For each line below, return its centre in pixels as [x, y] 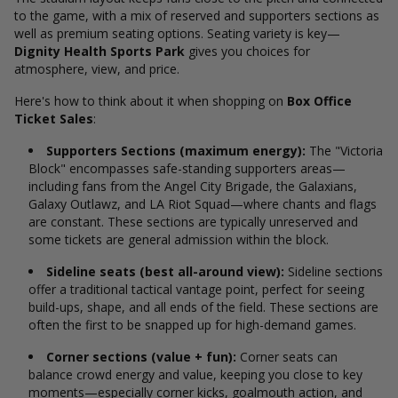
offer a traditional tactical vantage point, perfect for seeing [196, 289]
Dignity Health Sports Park [99, 51]
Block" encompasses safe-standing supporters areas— [187, 168]
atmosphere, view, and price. [99, 69]
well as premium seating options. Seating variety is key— [177, 33]
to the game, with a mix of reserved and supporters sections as [197, 16]
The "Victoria [344, 151]
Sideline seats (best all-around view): [165, 271]
